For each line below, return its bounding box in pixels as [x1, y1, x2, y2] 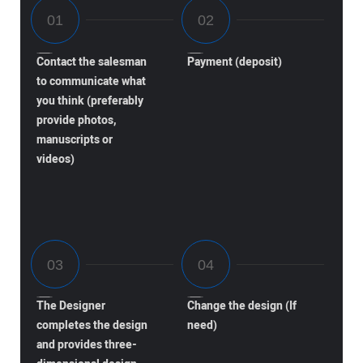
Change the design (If [186, 297, 297, 315]
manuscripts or [36, 130, 113, 148]
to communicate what [36, 72, 147, 90]
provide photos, [36, 111, 117, 129]
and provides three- [36, 336, 138, 354]
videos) [36, 150, 75, 168]
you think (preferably [36, 92, 144, 109]
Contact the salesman [36, 53, 147, 70]
